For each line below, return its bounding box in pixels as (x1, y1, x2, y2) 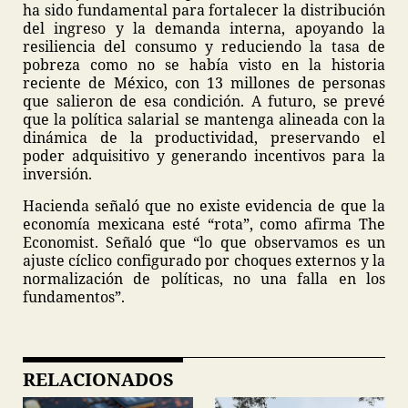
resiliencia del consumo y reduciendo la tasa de (23, 36, 385, 56)
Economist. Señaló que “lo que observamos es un (23, 232, 385, 252)
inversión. (23, 164, 92, 184)
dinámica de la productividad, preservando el (23, 127, 385, 148)
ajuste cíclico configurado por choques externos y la (23, 250, 385, 270)
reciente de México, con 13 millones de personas (23, 73, 385, 93)
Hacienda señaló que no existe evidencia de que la (23, 196, 385, 216)
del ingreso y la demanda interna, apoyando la (23, 18, 385, 38)
